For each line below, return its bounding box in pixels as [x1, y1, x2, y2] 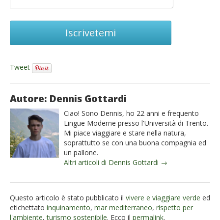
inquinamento [47, 202, 90, 212]
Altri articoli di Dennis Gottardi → [64, 157, 167, 167]
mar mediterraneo [94, 202, 152, 212]
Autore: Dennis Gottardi [10, 92, 127, 105]
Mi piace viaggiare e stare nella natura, [64, 128, 186, 137]
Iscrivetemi [65, 26, 116, 40]
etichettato [10, 202, 47, 212]
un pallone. [64, 147, 98, 157]
